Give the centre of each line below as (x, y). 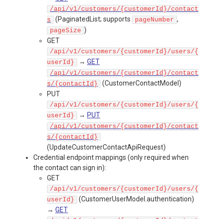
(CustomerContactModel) (141, 83)
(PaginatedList (77, 19)
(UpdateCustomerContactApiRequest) (106, 147)
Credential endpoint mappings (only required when (111, 158)
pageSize (66, 31)
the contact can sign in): (70, 168)
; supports (116, 19)
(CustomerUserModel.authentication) (136, 199)
